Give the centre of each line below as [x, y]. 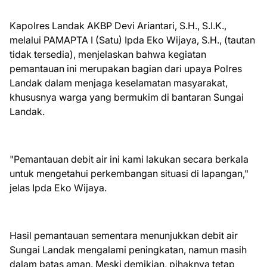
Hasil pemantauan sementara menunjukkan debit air [124, 236]
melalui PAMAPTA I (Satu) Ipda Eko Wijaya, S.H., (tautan [132, 40]
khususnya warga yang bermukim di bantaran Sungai [127, 97]
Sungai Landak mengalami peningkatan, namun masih [128, 250]
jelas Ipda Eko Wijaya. [58, 188]
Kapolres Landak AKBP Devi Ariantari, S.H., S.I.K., [118, 26]
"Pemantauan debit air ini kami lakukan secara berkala [129, 159]
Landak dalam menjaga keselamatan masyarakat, [119, 83]
